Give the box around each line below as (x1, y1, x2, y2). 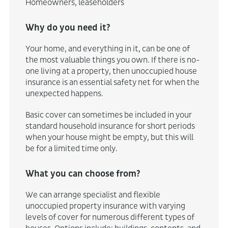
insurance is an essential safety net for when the (25, 77, 199, 88)
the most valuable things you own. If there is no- (25, 55, 199, 65)
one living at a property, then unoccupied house (25, 66, 197, 76)
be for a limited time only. (25, 144, 118, 154)
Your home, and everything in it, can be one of (25, 44, 190, 54)
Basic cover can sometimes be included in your (25, 110, 192, 120)
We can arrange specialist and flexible (25, 190, 160, 200)
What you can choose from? (25, 168, 140, 180)
